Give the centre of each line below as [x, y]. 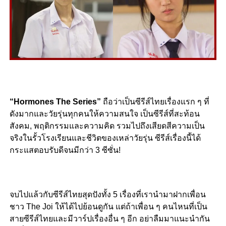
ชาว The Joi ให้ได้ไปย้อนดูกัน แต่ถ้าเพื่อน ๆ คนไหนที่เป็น [108, 207]
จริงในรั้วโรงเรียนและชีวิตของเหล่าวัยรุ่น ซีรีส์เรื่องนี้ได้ [105, 138]
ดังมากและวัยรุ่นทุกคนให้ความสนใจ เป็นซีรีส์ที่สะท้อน [104, 114]
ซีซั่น [110, 150]
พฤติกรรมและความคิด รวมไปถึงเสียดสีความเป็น [119, 126]
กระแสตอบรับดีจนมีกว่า [51, 150]
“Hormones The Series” [56, 102]
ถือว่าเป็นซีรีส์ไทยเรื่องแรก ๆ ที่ [156, 102]
